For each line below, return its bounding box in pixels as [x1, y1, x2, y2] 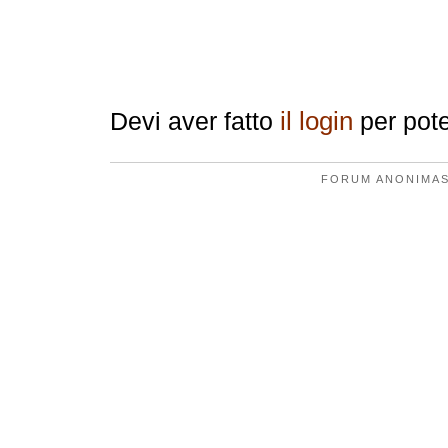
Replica [110, 53, 225, 90]
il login [280, 105, 353, 136]
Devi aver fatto [110, 106, 280, 135]
